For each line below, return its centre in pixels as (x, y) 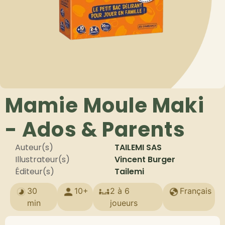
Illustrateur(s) (42, 159)
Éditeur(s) (35, 172)
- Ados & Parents (95, 130)
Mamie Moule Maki (105, 105)
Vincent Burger (145, 159)
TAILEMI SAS (138, 147)
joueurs (124, 203)
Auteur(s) (34, 147)
